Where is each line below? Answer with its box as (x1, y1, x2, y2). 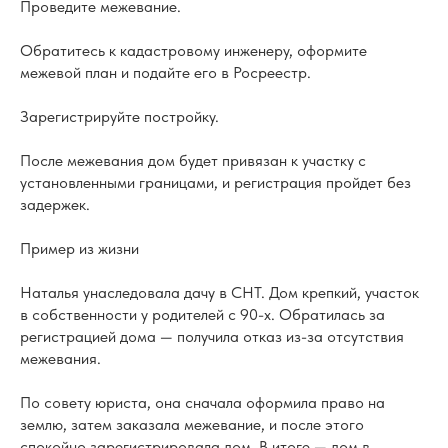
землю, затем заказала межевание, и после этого (20, 415, 364, 435)
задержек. (20, 195, 90, 215)
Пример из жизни (20, 239, 139, 259)
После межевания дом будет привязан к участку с (20, 151, 366, 171)
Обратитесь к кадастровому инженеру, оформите (20, 41, 367, 61)
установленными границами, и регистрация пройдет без (20, 173, 411, 193)
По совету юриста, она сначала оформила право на (20, 393, 385, 413)
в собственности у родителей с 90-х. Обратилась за (20, 305, 385, 325)
